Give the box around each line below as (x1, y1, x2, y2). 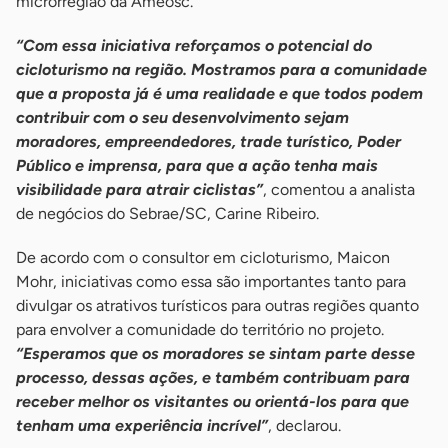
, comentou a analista (263, 180, 415, 200)
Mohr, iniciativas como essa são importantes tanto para (16, 272, 406, 292)
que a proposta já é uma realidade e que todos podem (16, 84, 423, 104)
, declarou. (268, 416, 341, 436)
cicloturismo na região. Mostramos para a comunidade (16, 60, 427, 80)
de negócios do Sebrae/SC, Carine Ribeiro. (16, 204, 319, 224)
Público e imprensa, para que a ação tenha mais (16, 156, 378, 176)
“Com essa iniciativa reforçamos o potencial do (16, 36, 372, 56)
